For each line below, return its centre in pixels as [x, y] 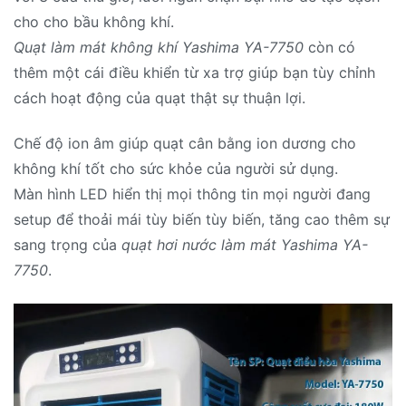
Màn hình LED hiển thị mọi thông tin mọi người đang [192, 194]
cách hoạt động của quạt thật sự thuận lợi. [159, 97]
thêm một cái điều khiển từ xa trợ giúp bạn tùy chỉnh [194, 72]
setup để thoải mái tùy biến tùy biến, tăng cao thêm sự [202, 220]
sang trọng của [68, 245]
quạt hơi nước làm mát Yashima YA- [245, 245]
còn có [329, 47]
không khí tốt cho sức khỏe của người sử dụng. [176, 169]
